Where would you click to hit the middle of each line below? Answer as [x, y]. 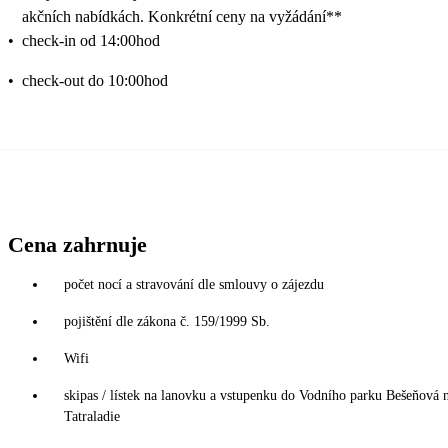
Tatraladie [92, 416]
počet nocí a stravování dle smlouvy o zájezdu [194, 284]
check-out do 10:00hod [95, 80]
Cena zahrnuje [77, 244]
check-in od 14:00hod [91, 40]
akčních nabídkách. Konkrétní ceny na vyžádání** [182, 16]
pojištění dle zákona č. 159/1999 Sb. [167, 321]
